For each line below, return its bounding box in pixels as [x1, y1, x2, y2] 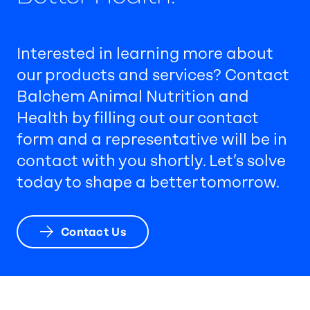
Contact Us [60, 225, 127, 239]
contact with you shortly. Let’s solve [17, 152, 286, 171]
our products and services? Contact [17, 66, 289, 85]
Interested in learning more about [17, 44, 273, 64]
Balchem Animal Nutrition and [17, 87, 249, 107]
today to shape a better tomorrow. [17, 173, 282, 192]
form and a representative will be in [17, 130, 287, 149]
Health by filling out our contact [17, 109, 259, 128]
